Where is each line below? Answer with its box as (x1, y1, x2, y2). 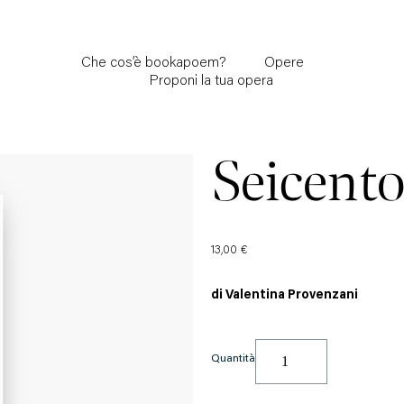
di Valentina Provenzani (211, 289, 358, 302)
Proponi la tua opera (149, 74, 273, 88)
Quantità (211, 349, 255, 364)
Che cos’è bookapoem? (80, 56, 226, 70)
